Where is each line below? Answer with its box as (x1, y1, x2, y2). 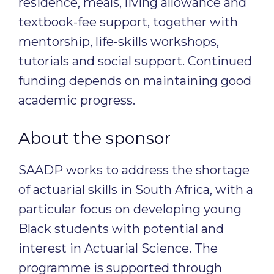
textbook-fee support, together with (18, 15, 238, 29)
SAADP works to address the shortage (18, 163, 250, 177)
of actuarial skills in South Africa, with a (18, 182, 253, 197)
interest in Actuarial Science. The (18, 241, 218, 256)
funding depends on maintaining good (18, 73, 251, 88)
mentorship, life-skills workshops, (18, 34, 219, 49)
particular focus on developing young (18, 202, 242, 217)
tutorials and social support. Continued (18, 54, 252, 68)
